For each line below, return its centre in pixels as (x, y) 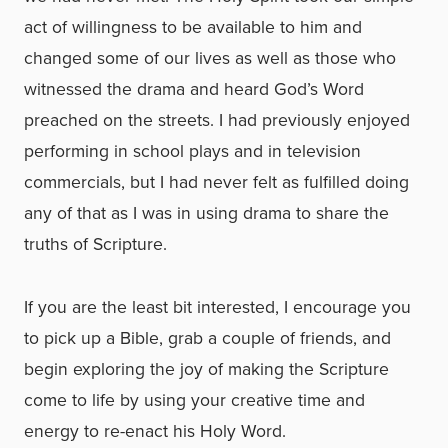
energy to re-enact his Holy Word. (155, 431)
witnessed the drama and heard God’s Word (194, 89)
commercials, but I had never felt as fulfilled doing (216, 182)
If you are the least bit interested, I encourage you (217, 307)
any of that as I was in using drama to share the (206, 213)
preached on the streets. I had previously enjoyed (217, 120)
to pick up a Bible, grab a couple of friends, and (207, 338)
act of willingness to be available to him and (193, 27)
